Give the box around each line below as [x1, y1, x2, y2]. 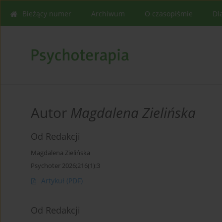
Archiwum [91, 9, 125, 18]
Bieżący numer [22, 9, 71, 18]
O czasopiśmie [145, 9, 193, 18]
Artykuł [41, 176, 66, 186]
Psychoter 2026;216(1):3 [31, 161, 100, 170]
